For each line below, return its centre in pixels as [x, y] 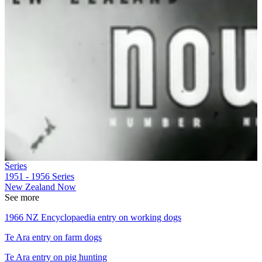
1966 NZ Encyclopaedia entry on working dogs [93, 217]
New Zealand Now [40, 187]
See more [22, 197]
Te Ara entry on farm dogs [53, 237]
